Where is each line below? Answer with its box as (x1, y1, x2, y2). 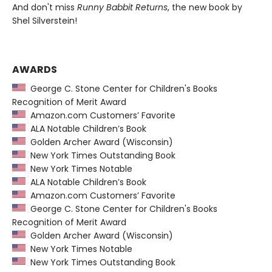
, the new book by (168, 1, 242, 14)
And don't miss (12, 1, 77, 14)
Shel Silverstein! (12, 15, 77, 27)
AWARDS (12, 63, 57, 77)
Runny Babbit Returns (77, 1, 168, 14)
